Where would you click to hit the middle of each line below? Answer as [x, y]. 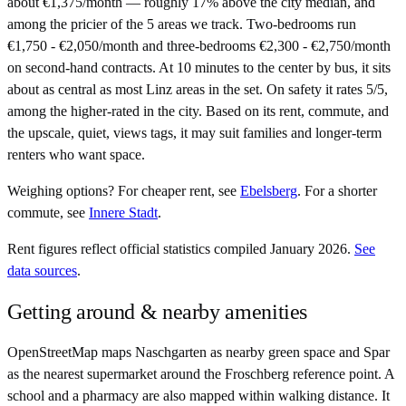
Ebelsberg [269, 191]
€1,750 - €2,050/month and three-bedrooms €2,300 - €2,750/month [199, 46]
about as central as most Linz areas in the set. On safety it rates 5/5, [198, 90]
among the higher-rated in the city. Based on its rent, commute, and [198, 111]
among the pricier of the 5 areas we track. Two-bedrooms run [182, 24]
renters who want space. [76, 155]
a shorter [353, 191]
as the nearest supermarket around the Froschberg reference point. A [201, 374]
